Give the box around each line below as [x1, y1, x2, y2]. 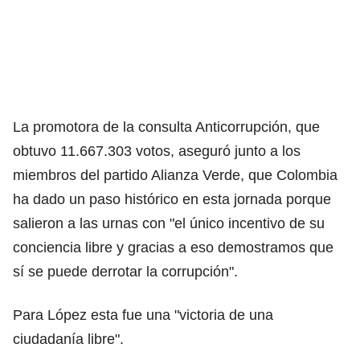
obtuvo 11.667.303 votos [13, 142, 170, 159]
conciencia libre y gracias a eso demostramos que [13, 239, 333, 256]
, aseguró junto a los [170, 142, 301, 159]
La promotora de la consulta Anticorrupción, [13, 118, 296, 135]
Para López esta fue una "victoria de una [13, 306, 273, 323]
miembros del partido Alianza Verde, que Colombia [13, 166, 337, 183]
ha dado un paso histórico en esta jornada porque [13, 190, 331, 207]
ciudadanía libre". [13, 330, 124, 347]
